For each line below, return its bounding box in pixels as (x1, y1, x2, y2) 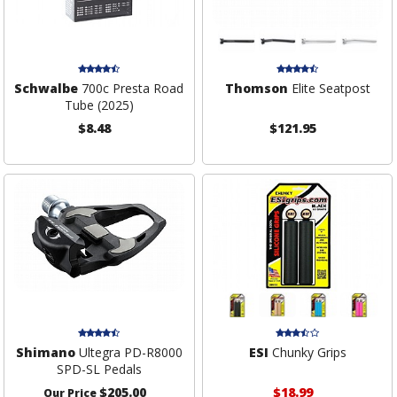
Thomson (224, 80, 288, 97)
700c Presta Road (78, 80, 184, 97)
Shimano (15, 344, 75, 362)
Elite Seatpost (287, 80, 370, 97)
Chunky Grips (268, 344, 346, 362)
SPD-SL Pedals (56, 361, 142, 378)
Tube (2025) (64, 97, 134, 114)
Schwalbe (14, 80, 79, 97)
